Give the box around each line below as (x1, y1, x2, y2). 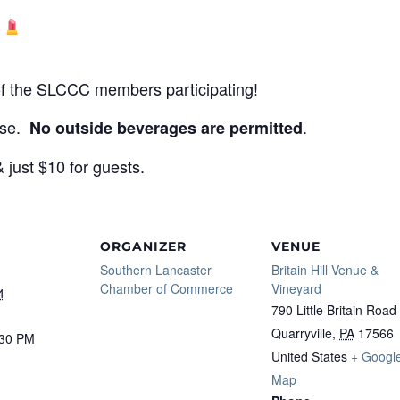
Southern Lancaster (100, 260, 212, 279)
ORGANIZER (100, 237, 187, 254)
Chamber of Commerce (100, 279, 233, 297)
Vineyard (271, 279, 321, 297)
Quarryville (271, 323, 332, 342)
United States (271, 346, 347, 365)
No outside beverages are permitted (29, 115, 303, 139)
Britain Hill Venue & (271, 260, 379, 279)
